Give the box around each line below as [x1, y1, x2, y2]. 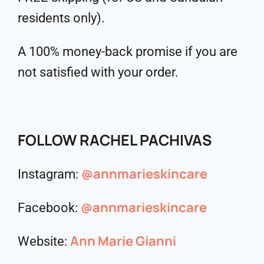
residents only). [18, 10, 105, 25]
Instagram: [18, 166, 81, 181]
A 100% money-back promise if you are [18, 44, 237, 59]
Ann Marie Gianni [70, 232, 176, 250]
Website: [18, 233, 70, 249]
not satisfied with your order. [18, 64, 179, 80]
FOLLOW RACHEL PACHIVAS [18, 129, 212, 150]
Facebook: [18, 200, 81, 215]
